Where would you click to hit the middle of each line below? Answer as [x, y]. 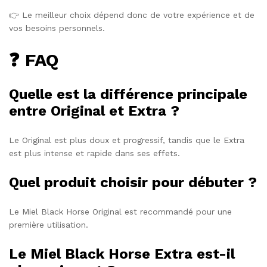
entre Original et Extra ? [94, 111]
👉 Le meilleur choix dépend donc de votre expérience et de [132, 15]
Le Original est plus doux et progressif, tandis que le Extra [127, 140]
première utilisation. [49, 225]
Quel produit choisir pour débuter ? [133, 183]
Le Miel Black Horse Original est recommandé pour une [120, 212]
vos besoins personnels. [57, 28]
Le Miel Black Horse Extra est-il [122, 254]
